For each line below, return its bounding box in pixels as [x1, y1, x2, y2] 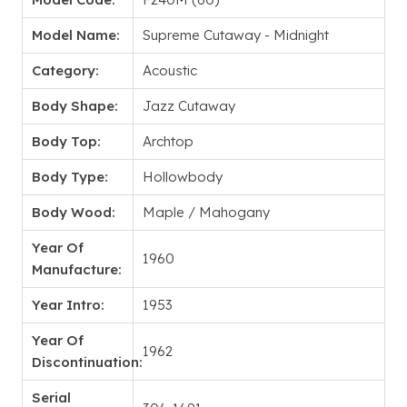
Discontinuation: [32, 353, 143, 372]
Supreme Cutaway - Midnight [143, 26, 329, 45]
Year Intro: [32, 296, 104, 314]
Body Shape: [32, 97, 118, 115]
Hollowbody [143, 168, 223, 186]
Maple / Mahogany [143, 203, 270, 222]
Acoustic [143, 62, 197, 80]
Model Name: [32, 26, 120, 45]
